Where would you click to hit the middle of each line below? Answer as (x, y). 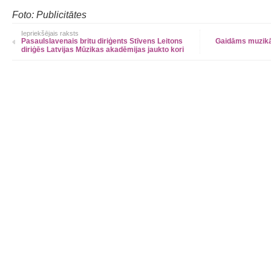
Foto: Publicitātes (49, 15)
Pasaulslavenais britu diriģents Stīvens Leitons (102, 41)
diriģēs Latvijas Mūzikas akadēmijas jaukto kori (103, 50)
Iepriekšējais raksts (50, 33)
